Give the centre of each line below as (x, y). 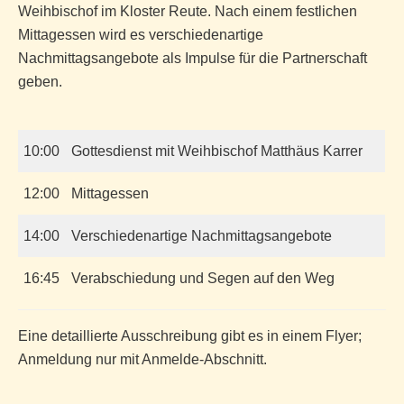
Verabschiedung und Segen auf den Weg (203, 278)
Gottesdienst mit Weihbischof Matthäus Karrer (217, 151)
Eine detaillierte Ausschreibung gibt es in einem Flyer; (190, 336)
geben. (40, 82)
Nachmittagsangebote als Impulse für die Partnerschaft (193, 58)
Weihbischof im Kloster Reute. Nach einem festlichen (188, 11)
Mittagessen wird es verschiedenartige (141, 35)
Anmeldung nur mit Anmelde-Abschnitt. (142, 359)
